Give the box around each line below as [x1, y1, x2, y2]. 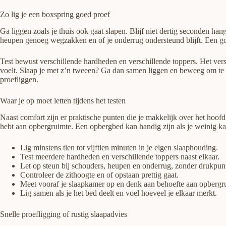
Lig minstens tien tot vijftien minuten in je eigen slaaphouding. [20, 143, 218, 152]
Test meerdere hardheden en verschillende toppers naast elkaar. [20, 152, 219, 161]
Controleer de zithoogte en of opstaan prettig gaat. [20, 170, 179, 179]
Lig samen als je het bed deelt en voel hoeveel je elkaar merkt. [20, 188, 217, 197]
